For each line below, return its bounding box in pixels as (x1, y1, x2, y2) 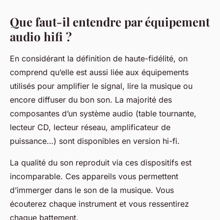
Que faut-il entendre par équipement (10, 14, 210, 30)
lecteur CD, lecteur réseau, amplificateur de (10, 122, 170, 133)
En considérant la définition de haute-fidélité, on (10, 54, 188, 64)
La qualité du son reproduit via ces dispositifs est (10, 158, 192, 168)
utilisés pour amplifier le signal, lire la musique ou (10, 81, 192, 91)
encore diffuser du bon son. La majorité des (10, 95, 172, 105)
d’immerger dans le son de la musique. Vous (10, 185, 174, 195)
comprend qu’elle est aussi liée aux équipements (10, 67, 189, 78)
